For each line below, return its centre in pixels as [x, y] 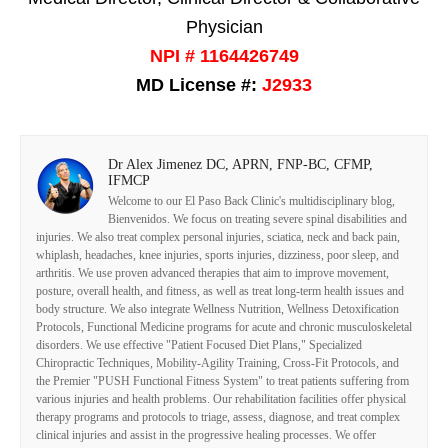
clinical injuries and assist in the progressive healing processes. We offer [206, 434]
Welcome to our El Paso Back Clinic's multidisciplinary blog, [251, 200]
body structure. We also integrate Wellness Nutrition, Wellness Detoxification [217, 308]
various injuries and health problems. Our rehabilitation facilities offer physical [221, 398]
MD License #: [199, 84]
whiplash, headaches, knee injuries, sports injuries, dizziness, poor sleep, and [217, 254]
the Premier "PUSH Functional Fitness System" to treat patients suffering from [222, 380]
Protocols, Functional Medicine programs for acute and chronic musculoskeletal [224, 326]
